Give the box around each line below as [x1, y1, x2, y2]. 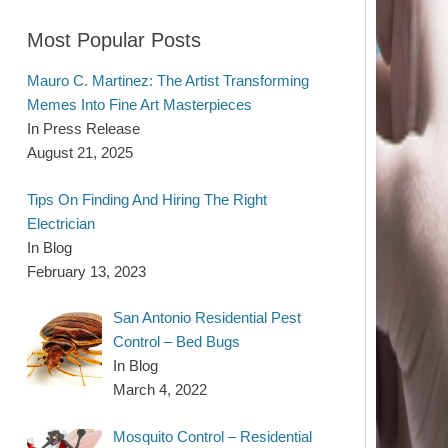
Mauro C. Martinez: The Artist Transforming [27, 72, 309, 89]
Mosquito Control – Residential [113, 427, 313, 445]
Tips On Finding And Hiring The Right [27, 190, 267, 208]
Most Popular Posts [27, 29, 201, 51]
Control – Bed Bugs [113, 333, 241, 350]
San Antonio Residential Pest [113, 309, 302, 326]
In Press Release [27, 120, 140, 137]
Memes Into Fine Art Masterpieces [27, 96, 252, 113]
